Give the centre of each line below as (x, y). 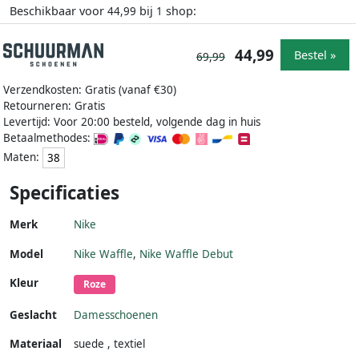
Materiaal (36, 344)
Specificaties (65, 193)
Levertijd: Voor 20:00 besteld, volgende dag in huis (132, 122)
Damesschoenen (116, 315)
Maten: (23, 157)
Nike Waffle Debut (186, 254)
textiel (129, 344)
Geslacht (33, 315)
